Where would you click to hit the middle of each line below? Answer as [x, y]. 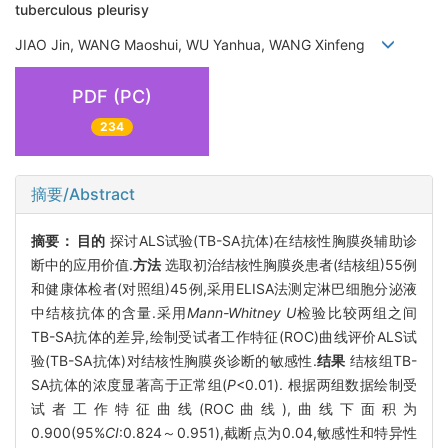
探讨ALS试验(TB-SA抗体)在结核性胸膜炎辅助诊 [261, 240]
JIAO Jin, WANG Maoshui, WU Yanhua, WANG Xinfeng [198, 44]
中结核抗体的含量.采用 [109, 312]
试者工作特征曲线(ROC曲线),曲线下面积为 [224, 408]
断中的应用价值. [82, 264]
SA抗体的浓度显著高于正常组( [129, 384]
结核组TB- [381, 360]
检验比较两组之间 [357, 312]
